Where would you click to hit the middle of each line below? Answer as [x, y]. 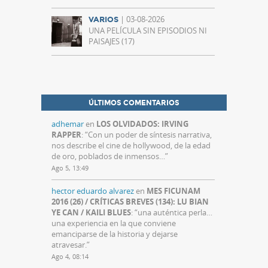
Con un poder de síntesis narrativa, [150, 135]
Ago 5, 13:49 [70, 168]
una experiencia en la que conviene [114, 223]
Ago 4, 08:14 [70, 257]
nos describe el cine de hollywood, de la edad [131, 146]
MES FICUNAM [173, 191]
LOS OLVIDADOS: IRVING [142, 124]
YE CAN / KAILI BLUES [91, 213]
